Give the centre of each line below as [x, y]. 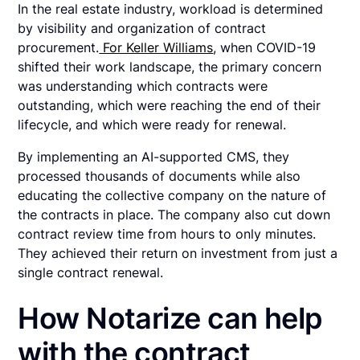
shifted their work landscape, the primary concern [170, 67]
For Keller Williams [156, 48]
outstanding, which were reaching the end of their [170, 106]
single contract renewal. [93, 273]
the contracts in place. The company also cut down [174, 215]
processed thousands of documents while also [160, 176]
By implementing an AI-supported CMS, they [154, 157]
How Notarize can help [170, 319]
